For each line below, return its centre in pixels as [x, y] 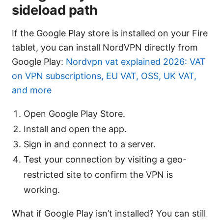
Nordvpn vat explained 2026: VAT [136, 62]
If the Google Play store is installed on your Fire [110, 33]
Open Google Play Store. [74, 114]
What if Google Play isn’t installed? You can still [109, 214]
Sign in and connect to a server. [90, 144]
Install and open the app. [75, 129]
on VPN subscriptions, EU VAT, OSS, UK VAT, [104, 76]
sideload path [55, 10]
